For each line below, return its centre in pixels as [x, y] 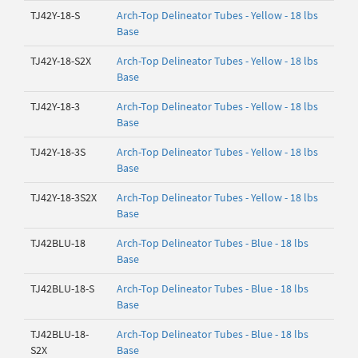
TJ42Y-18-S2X [61, 61]
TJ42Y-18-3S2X [64, 197]
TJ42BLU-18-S [62, 288]
